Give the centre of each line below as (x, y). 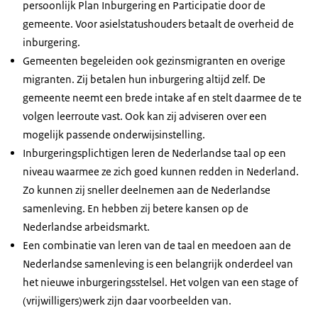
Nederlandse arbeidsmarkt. (87, 227)
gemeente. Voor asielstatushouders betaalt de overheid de (158, 24)
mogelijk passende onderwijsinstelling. (114, 135)
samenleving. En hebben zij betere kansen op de (136, 209)
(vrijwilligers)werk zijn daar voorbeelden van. (127, 301)
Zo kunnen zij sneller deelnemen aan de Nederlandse (147, 190)
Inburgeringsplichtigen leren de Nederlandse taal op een (154, 153)
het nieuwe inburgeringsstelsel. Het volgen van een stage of (160, 283)
